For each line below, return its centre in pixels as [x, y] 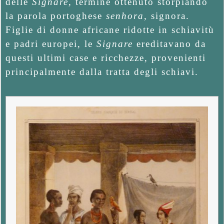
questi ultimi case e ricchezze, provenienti [106, 57]
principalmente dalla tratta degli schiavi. [102, 71]
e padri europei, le [51, 43]
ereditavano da [169, 43]
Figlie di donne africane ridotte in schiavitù [110, 29]
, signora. [167, 15]
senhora [125, 15]
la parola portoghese [56, 15]
